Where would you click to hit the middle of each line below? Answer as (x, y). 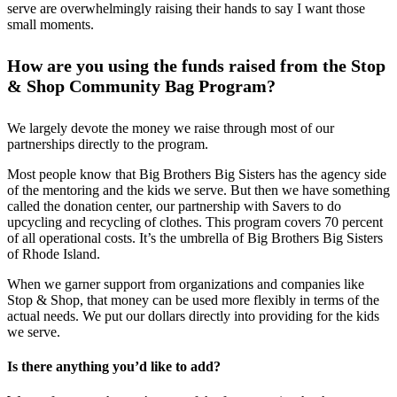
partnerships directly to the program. (108, 144)
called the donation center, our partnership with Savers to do (174, 206)
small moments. (51, 24)
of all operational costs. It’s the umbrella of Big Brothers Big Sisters (195, 237)
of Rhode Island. (54, 253)
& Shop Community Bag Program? (141, 86)
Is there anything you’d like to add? (114, 366)
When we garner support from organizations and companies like (186, 284)
